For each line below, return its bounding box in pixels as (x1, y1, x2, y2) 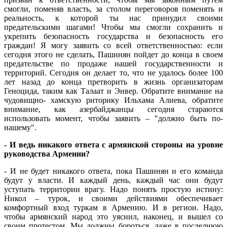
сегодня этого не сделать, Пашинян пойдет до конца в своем (4, 50, 223, 59)
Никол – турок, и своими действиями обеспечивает (4, 194, 223, 203)
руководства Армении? (4, 149, 90, 158)
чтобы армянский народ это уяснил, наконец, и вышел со (4, 212, 223, 221)
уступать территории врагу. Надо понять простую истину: (4, 184, 223, 194)
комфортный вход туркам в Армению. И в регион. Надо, (4, 203, 223, 212)
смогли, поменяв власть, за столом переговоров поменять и (4, 4, 223, 13)
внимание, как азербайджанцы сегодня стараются (4, 104, 223, 113)
